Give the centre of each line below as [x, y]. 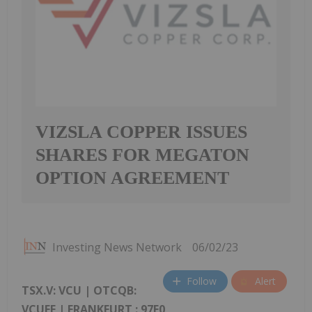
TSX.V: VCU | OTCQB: [79, 290]
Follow [202, 281]
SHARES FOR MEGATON [142, 155]
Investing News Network [117, 247]
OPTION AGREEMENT [132, 178]
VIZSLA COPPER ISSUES [141, 132]
